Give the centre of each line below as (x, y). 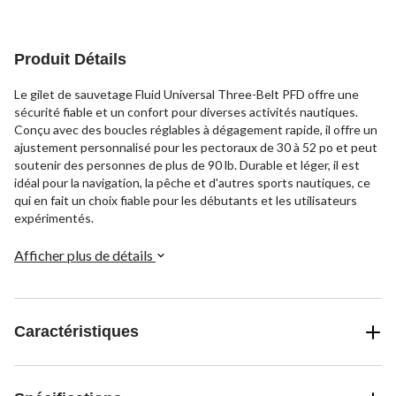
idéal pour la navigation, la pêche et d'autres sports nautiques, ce (192, 183)
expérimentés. (54, 218)
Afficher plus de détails (85, 255)
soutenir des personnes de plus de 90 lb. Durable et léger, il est (187, 165)
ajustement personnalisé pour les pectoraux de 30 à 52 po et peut (196, 148)
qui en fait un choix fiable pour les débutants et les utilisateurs (186, 201)
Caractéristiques (76, 332)
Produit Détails (70, 60)
